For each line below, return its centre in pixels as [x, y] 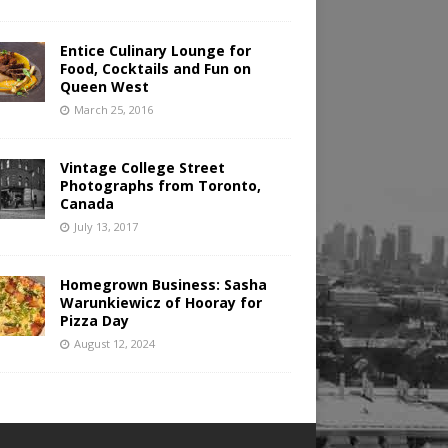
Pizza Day [94, 321]
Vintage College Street [142, 168]
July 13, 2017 [105, 227]
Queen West [104, 87]
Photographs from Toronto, [160, 186]
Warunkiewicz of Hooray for [160, 303]
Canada [86, 204]
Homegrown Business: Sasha [163, 285]
